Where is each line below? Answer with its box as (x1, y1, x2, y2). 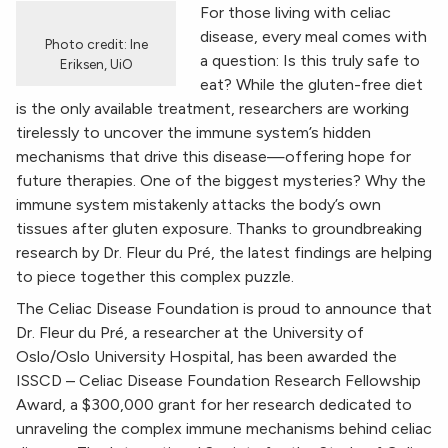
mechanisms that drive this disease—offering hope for (16, 147, 411, 167)
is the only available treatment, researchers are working (16, 99, 409, 119)
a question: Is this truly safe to (200, 51, 420, 71)
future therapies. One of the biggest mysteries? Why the (16, 171, 426, 191)
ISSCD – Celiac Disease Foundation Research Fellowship (16, 371, 421, 391)
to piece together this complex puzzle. (16, 267, 294, 287)
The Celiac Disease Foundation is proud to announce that (16, 299, 432, 319)
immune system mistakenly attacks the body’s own (16, 195, 381, 215)
